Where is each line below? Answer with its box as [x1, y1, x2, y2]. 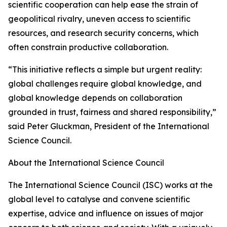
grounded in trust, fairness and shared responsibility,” [8, 107, 216, 117]
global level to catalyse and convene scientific [8, 194, 190, 204]
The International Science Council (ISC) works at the [8, 180, 213, 190]
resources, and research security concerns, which [8, 28, 199, 38]
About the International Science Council [8, 158, 164, 168]
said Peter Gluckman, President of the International [8, 121, 209, 131]
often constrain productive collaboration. [8, 42, 168, 52]
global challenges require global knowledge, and [8, 79, 202, 89]
